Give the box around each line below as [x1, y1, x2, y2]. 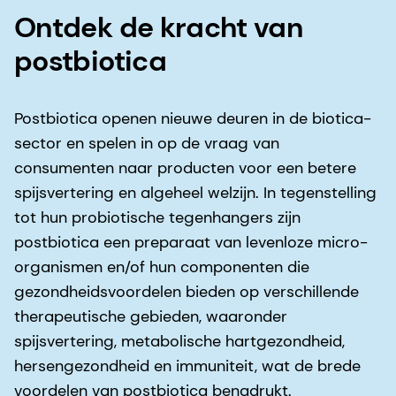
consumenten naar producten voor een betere [14, 156, 356, 179]
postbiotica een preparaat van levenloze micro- [14, 231, 368, 253]
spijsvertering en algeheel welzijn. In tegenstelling [14, 181, 377, 203]
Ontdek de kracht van [14, 8, 303, 46]
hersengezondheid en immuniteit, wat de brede [14, 354, 361, 377]
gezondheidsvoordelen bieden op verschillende [14, 280, 359, 302]
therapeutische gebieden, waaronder [14, 305, 287, 327]
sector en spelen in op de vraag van [14, 132, 279, 154]
